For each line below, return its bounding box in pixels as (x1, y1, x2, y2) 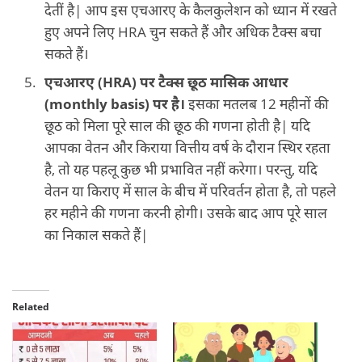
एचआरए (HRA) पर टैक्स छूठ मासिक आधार (44, 72, 288, 92)
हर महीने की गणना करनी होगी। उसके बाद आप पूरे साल (44, 203, 327, 223)
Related (12, 300, 49, 314)
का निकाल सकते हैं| (44, 225, 148, 245)
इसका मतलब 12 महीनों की (185, 94, 329, 114)
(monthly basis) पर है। (44, 94, 185, 114)
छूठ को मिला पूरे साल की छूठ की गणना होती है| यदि (44, 116, 310, 136)
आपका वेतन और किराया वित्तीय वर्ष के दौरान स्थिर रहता (44, 137, 330, 158)
